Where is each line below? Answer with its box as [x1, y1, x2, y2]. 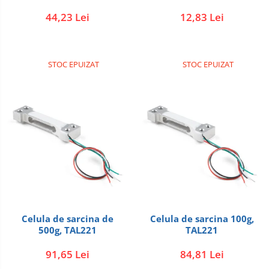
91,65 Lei [45, 247, 89, 261]
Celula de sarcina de [21, 213, 113, 225]
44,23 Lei [45, 10, 89, 24]
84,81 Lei [180, 247, 224, 261]
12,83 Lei [180, 10, 224, 24]
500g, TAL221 [38, 224, 97, 236]
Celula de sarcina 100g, [150, 213, 231, 225]
